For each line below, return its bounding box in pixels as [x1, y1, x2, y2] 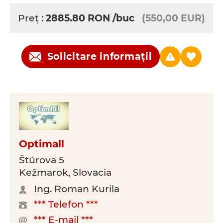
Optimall [19, 138, 64, 150]
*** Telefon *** [34, 199, 98, 210]
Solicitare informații [47, 51, 152, 62]
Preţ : [18, 12, 46, 24]
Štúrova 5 [19, 154, 64, 166]
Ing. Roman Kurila [34, 183, 119, 195]
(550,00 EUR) [142, 12, 205, 24]
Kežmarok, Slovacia [19, 167, 111, 178]
